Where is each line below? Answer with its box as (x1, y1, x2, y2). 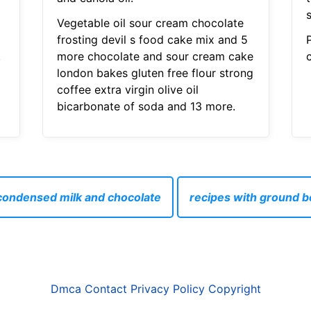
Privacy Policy (130, 282, 205, 296)
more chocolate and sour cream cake (56, 49, 253, 64)
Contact (84, 282, 127, 296)
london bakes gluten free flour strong (56, 66, 253, 81)
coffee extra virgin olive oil (56, 83, 199, 97)
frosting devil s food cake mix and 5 (56, 33, 248, 47)
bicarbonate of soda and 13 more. (56, 99, 235, 114)
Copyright (208, 282, 261, 296)
